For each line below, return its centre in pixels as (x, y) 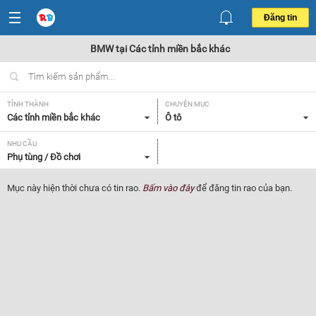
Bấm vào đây (168, 188)
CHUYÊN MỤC (187, 104)
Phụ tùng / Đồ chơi (44, 157)
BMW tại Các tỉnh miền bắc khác (160, 49)
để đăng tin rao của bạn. (243, 188)
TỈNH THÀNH (28, 104)
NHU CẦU (22, 144)
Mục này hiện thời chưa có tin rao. (75, 188)
